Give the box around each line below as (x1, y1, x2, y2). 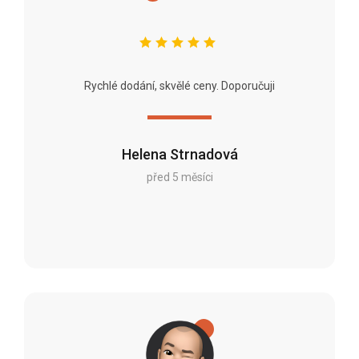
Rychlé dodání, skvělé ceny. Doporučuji (84, 79, 275, 92)
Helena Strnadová (121, 145, 238, 163)
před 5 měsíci (146, 170, 213, 184)
